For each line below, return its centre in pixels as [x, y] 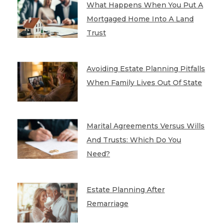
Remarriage [107, 204]
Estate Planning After [125, 190]
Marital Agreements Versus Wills [145, 126]
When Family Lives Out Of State [144, 83]
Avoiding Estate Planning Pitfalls [146, 69]
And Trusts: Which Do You [134, 140]
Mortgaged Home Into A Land [140, 19]
